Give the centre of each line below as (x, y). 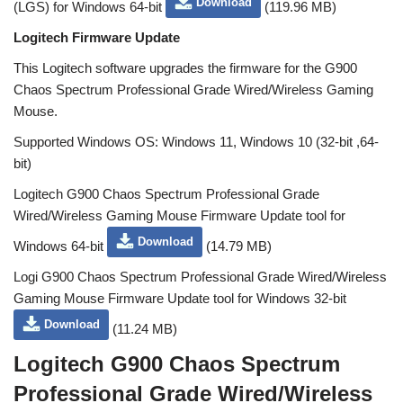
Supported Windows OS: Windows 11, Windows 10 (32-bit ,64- (196, 142)
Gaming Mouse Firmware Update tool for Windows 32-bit (180, 298)
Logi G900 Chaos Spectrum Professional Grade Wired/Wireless (200, 277)
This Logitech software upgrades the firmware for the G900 (185, 68)
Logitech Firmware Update (97, 37)
